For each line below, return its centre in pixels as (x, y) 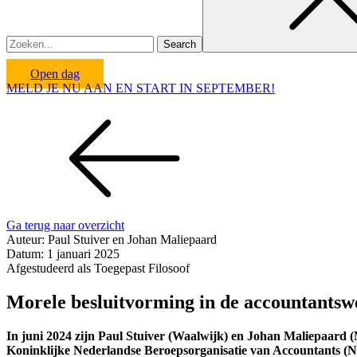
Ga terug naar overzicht (65, 225)
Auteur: (27, 239)
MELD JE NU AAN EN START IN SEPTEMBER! (141, 88)
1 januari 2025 (83, 254)
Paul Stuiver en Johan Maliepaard (132, 239)
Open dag (55, 74)
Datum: (27, 254)
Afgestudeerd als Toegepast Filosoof (98, 268)
